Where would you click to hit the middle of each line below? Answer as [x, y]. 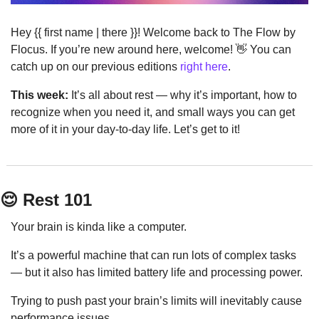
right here [204, 66]
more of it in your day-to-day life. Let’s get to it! [125, 129]
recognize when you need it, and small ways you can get [153, 112]
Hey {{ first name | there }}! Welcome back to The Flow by [153, 32]
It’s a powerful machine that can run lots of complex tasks [153, 255]
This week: [40, 95]
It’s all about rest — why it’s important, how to [183, 95]
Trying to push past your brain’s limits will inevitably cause [156, 300]
